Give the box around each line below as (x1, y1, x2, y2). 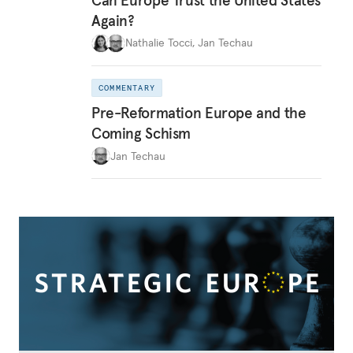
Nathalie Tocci (125, 35, 192, 50)
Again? (91, 10, 135, 30)
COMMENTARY (98, 82, 155, 93)
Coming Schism (91, 124, 191, 143)
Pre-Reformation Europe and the (91, 103, 307, 122)
